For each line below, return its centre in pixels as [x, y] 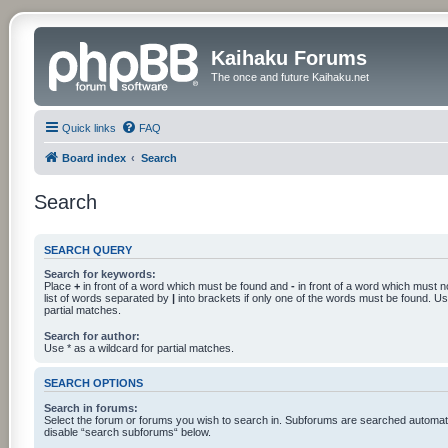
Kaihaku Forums [288, 58]
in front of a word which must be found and [185, 286]
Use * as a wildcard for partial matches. [138, 348]
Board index [93, 157]
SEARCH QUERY [87, 249]
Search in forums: [90, 407]
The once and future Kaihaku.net [289, 77]
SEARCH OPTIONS [93, 383]
